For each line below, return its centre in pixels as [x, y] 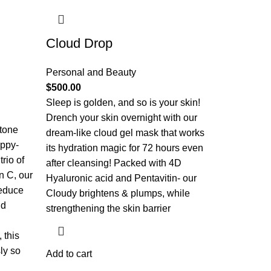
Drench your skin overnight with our [122, 118]
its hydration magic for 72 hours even [125, 148]
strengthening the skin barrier [108, 208]
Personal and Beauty [91, 72]
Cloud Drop [79, 43]
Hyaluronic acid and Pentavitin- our [121, 178]
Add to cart [69, 254]
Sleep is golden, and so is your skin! [123, 103]
